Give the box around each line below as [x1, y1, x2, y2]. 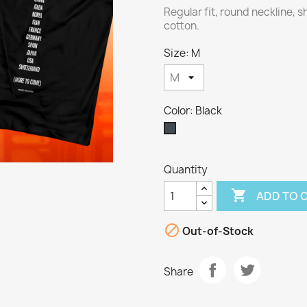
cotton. [164, 19, 199, 34]
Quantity [164, 162, 208, 177]
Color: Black [164, 103, 222, 119]
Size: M [164, 46, 200, 61]
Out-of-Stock [180, 223, 254, 238]
